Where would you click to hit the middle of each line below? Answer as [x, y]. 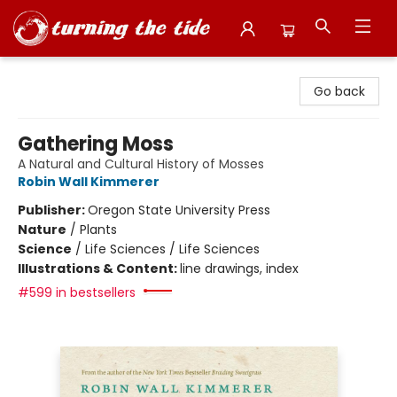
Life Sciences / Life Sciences [172, 249]
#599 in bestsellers [77, 292]
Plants [98, 230]
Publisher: [53, 210]
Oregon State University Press [179, 210]
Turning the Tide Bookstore [97, 72]
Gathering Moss [96, 144]
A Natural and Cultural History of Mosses [141, 164]
